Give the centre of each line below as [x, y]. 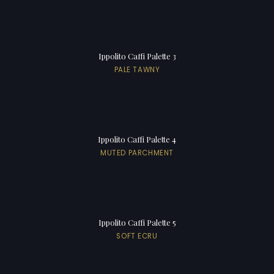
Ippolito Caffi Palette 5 [137, 223]
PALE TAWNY [137, 70]
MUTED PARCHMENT [137, 153]
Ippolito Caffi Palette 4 [137, 139]
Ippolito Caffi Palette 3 [137, 56]
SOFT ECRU [137, 236]
